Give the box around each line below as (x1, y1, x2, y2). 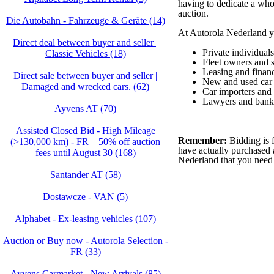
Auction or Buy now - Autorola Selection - (2, 235, 168, 246)
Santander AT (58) (50, 169, 121, 180)
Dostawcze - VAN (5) (43, 191, 128, 202)
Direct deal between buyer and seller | (13, 37, 158, 48)
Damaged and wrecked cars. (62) (21, 81, 149, 92)
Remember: (178, 135, 227, 146)
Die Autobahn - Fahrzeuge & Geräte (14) (6, 15, 165, 26)
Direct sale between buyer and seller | (13, 70, 157, 81)
